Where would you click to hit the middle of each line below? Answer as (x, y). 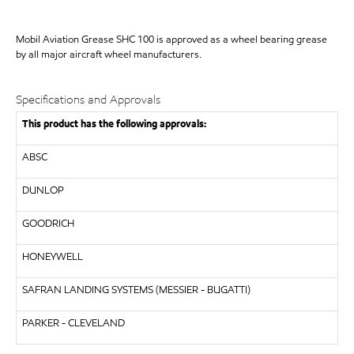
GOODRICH (48, 224)
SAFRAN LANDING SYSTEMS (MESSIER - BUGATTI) (136, 290)
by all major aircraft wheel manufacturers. (109, 54)
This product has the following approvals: (114, 124)
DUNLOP (43, 190)
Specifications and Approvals (88, 99)
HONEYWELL (52, 257)
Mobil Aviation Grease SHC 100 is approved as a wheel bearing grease (171, 39)
